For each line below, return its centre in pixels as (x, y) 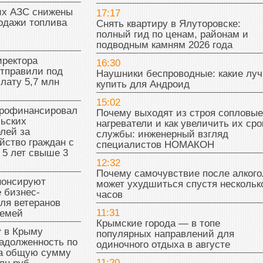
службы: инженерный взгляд (162, 134)
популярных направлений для (165, 234)
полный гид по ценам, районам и (172, 35)
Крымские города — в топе (158, 224)
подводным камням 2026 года (164, 45)
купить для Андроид (143, 85)
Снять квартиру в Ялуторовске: (168, 24)
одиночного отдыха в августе (163, 245)
